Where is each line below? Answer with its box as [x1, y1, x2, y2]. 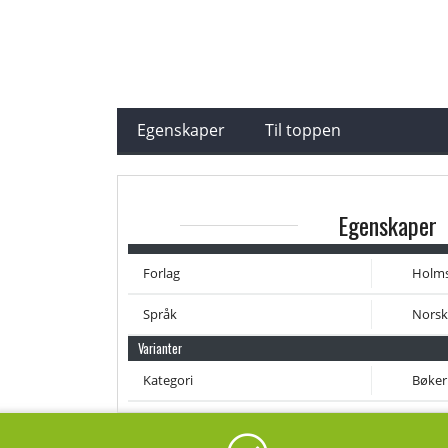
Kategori [143, 370, 193, 389]
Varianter [138, 338, 182, 358]
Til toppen [265, 118, 341, 141]
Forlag [143, 263, 180, 282]
